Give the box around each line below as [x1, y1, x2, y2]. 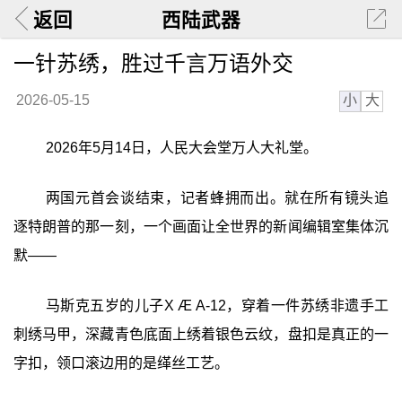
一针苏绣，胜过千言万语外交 [13, 50, 293, 75]
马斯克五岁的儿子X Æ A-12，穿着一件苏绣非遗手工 [45, 297, 389, 313]
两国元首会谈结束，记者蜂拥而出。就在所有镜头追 [45, 189, 389, 205]
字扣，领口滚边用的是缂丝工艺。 [13, 354, 229, 371]
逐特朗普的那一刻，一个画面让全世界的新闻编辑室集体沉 [13, 218, 389, 234]
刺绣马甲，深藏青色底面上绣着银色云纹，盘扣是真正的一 [13, 326, 389, 342]
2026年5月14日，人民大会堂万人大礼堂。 [45, 140, 318, 156]
